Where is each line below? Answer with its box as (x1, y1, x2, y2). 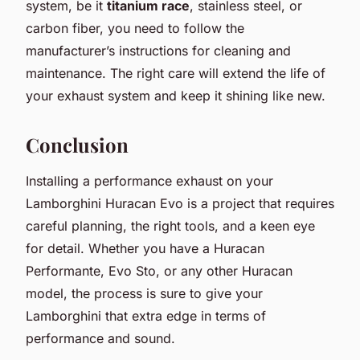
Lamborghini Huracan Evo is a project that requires (26, 194, 334, 211)
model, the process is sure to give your (26, 284, 263, 301)
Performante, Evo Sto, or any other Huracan (26, 262, 292, 279)
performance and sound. (26, 329, 175, 346)
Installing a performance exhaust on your (26, 172, 273, 189)
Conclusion (26, 131, 129, 157)
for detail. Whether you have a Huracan (26, 239, 264, 256)
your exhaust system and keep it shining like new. (26, 87, 325, 104)
